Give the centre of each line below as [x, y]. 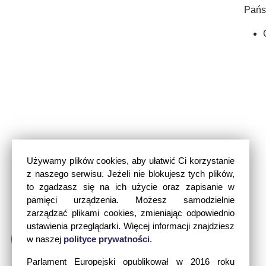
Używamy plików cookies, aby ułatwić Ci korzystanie [131, 161]
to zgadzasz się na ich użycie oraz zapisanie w [131, 187]
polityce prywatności [107, 239]
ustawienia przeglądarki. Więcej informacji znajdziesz [131, 226]
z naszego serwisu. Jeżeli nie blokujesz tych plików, [131, 174]
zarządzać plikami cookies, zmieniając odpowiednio [131, 213]
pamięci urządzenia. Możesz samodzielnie [131, 200]
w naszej [45, 239]
